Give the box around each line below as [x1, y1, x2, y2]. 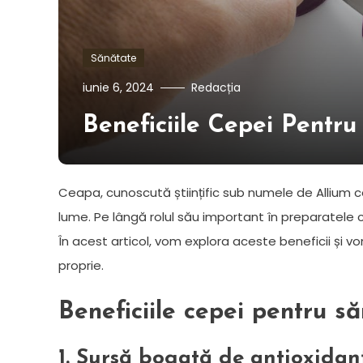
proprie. [58, 256, 104, 274]
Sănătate [91, 50, 136, 65]
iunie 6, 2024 [83, 79, 154, 96]
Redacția [191, 79, 241, 96]
